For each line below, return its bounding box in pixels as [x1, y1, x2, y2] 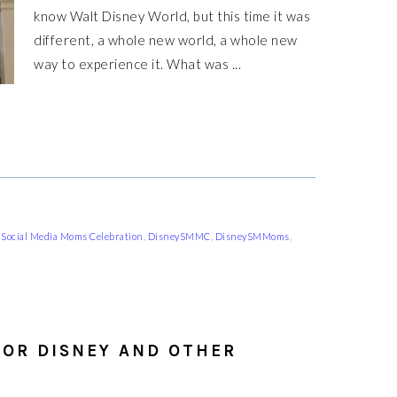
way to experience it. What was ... [34, 56, 241, 72]
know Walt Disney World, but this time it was [34, 8, 310, 24]
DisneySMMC [147, 230, 211, 242]
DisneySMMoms [214, 230, 290, 242]
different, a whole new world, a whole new [34, 32, 298, 48]
